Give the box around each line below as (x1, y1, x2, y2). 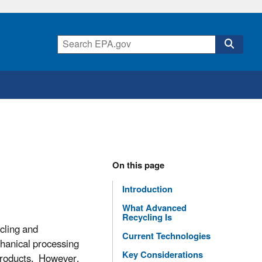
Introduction (122, 181, 175, 199)
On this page (112, 157, 164, 175)
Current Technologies (122, 227, 211, 246)
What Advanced (122, 199, 187, 218)
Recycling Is (122, 209, 172, 227)
